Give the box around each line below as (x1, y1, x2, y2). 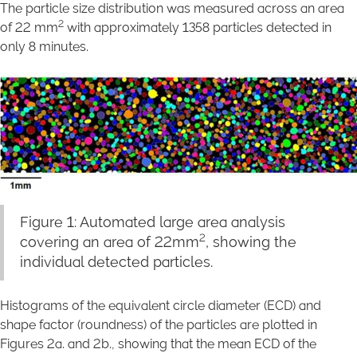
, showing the (206, 233, 296, 250)
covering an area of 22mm (20, 233, 199, 250)
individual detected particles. (20, 253, 213, 270)
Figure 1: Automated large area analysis (20, 214, 285, 230)
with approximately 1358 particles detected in (64, 20, 331, 35)
